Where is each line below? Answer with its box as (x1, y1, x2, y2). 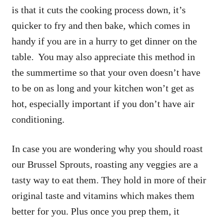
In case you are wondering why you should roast (12, 143, 203, 154)
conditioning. (12, 114, 69, 125)
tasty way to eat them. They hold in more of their (12, 175, 206, 186)
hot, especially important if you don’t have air (12, 98, 195, 109)
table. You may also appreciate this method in (12, 51, 195, 63)
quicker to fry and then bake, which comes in (12, 20, 190, 31)
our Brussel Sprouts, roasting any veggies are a (12, 159, 198, 170)
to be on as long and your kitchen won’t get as (12, 83, 194, 94)
